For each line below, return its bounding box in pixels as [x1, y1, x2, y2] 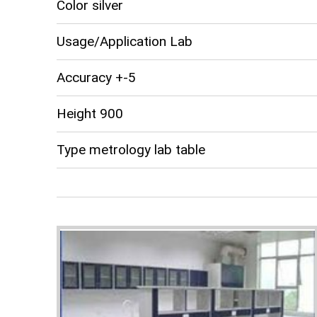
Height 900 [57, 105, 123, 122]
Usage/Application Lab [57, 33, 192, 50]
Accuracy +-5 [57, 69, 136, 86]
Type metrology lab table [57, 141, 205, 158]
